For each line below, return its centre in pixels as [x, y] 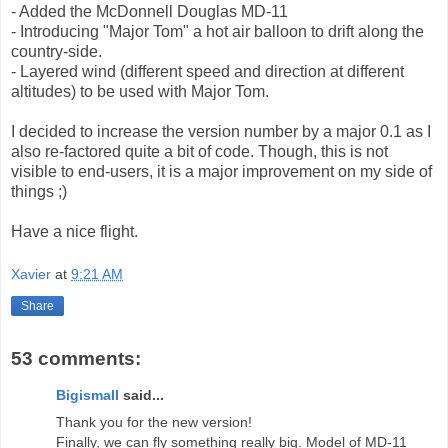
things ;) [39, 191]
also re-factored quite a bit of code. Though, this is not [199, 151]
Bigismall [87, 394]
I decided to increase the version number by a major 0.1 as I [221, 131]
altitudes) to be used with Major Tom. [140, 91]
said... [141, 394]
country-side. [56, 51]
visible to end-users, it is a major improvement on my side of [221, 171]
